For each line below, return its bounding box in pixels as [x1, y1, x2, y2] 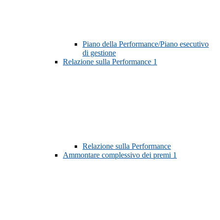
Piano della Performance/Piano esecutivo [82, 40, 209, 49]
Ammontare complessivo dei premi [63, 151, 173, 160]
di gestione [82, 49, 116, 57]
